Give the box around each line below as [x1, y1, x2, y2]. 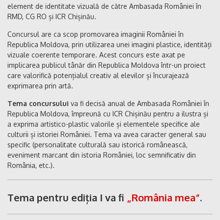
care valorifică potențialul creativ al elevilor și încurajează [7, 71, 189, 80]
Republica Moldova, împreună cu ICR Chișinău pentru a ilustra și [7, 110, 208, 118]
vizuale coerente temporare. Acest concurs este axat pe [7, 51, 185, 59]
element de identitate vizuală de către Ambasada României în [7, 2, 201, 11]
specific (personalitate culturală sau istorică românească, [7, 140, 188, 149]
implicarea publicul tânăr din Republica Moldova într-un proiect [7, 61, 206, 70]
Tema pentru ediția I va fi [7, 191, 127, 204]
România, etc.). [7, 161, 55, 170]
